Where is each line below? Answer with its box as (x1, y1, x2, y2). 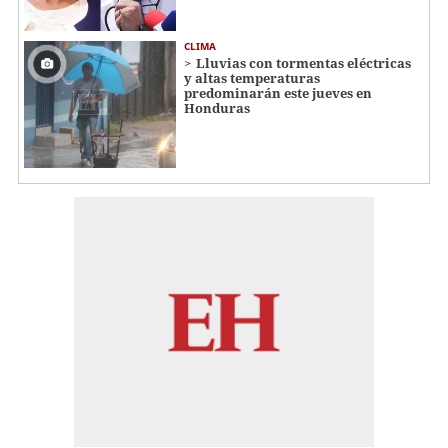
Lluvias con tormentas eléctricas (196, 54, 411, 73)
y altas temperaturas (184, 69, 320, 88)
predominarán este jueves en (184, 84, 372, 103)
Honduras (184, 99, 250, 118)
